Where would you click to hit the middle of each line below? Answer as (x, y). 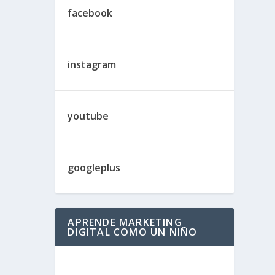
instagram (92, 64)
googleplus (94, 168)
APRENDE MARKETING (125, 222)
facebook (90, 13)
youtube (88, 116)
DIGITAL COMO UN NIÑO (133, 232)
